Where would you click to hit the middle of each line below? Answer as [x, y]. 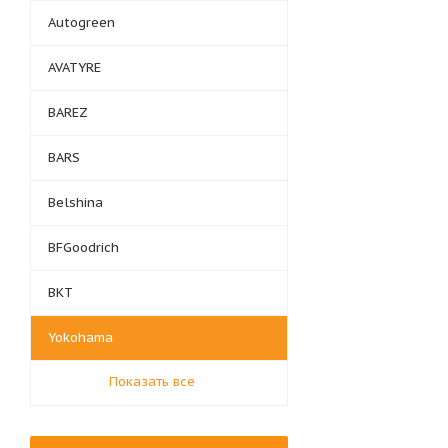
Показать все [152, 381]
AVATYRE [74, 67]
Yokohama [80, 337]
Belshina [75, 202]
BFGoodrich [83, 247]
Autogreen [81, 22]
